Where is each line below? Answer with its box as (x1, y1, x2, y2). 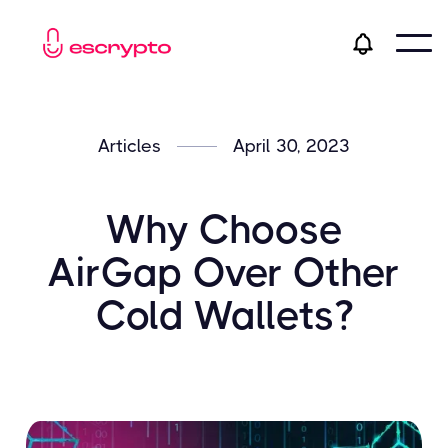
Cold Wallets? (95, 292, 353, 340)
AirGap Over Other (48, 249, 400, 297)
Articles (98, 136, 161, 157)
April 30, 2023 (233, 136, 350, 157)
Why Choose (105, 206, 343, 254)
